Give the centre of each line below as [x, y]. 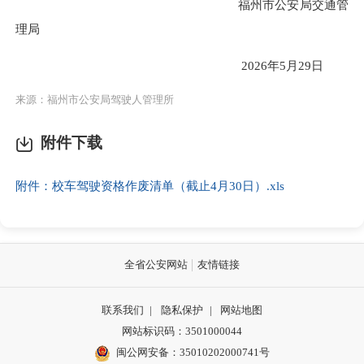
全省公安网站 [156, 265]
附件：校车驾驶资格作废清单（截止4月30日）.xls [150, 186]
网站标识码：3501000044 [182, 331]
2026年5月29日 [182, 65]
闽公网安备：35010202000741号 [193, 352]
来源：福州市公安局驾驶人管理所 [95, 99]
